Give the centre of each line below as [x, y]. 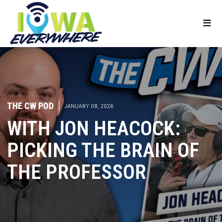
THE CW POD [30, 106]
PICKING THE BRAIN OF [103, 150]
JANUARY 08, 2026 [89, 106]
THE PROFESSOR [76, 172]
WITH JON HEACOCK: [93, 129]
